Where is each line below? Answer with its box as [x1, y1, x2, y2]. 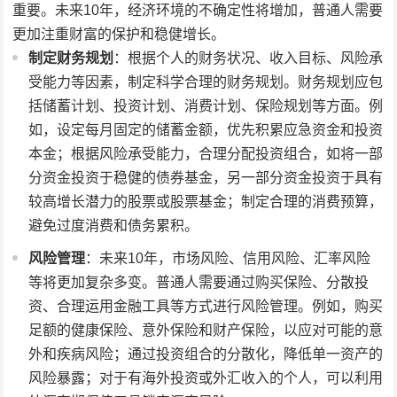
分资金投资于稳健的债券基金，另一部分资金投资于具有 [28, 169, 384, 185]
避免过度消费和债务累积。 [28, 217, 199, 233]
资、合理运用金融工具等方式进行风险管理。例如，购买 [28, 298, 384, 314]
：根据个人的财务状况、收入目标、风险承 [113, 50, 384, 66]
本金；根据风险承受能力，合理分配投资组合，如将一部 [28, 145, 384, 161]
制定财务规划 [28, 50, 114, 66]
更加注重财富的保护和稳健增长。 [12, 26, 226, 42]
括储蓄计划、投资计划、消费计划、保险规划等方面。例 [28, 97, 384, 113]
